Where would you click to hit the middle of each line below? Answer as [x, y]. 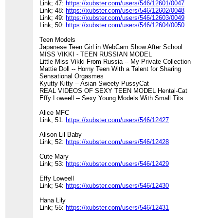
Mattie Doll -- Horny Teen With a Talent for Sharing [110, 69]
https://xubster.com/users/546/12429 [118, 164]
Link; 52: [53, 142]
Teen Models [58, 40]
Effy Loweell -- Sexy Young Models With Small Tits [112, 98]
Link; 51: [53, 120]
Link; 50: [53, 25]
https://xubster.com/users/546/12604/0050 [125, 25]
